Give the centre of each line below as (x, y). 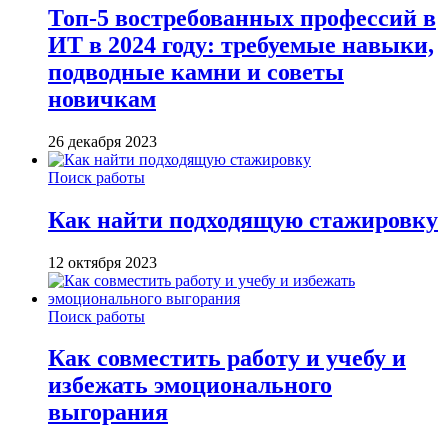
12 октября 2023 (102, 262)
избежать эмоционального (190, 385)
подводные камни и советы (196, 71)
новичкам (102, 98)
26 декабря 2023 (102, 141)
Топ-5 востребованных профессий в (242, 17)
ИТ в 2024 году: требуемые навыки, (241, 44)
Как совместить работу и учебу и (227, 358)
